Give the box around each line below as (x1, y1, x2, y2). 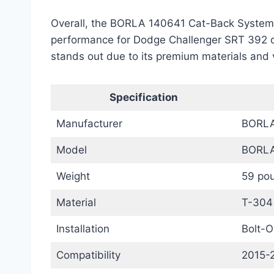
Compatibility (56, 248, 120, 261)
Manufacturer (56, 117, 122, 130)
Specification (109, 91, 178, 103)
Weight (56, 169, 90, 182)
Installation (56, 222, 109, 235)
